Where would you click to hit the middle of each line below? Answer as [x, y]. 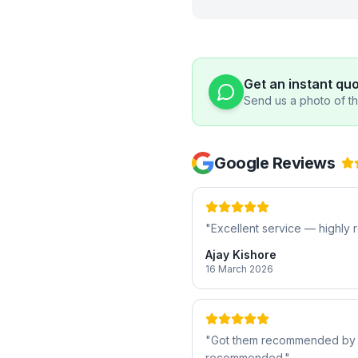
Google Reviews [274, 163]
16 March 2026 [239, 269]
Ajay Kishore [241, 255]
